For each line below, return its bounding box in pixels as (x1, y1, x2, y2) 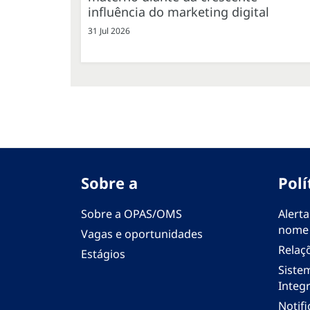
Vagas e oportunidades (81, 226, 203, 242)
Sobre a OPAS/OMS (81, 206, 182, 222)
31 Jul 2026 (88, 25, 130, 37)
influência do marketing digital (88, 3, 269, 21)
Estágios (81, 246, 125, 262)
